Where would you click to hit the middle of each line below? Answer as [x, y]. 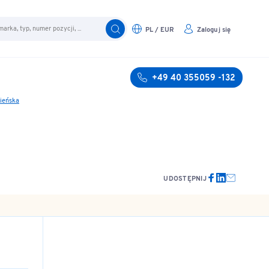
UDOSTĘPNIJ [185, 179]
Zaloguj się [214, 30]
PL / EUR [160, 30]
